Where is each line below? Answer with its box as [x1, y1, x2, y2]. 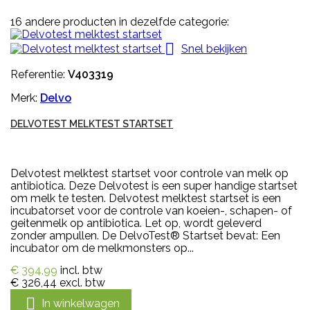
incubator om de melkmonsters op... [10, 241, 194, 255]
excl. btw [60, 276, 105, 290]
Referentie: [10, 68, 68, 82]
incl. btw [60, 264, 102, 277]
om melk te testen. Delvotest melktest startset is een [10, 192, 281, 206]
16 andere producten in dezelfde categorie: [10, 15, 229, 28]
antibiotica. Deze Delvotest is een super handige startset [10, 179, 298, 193]
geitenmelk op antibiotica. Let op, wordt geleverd [10, 217, 262, 230]
